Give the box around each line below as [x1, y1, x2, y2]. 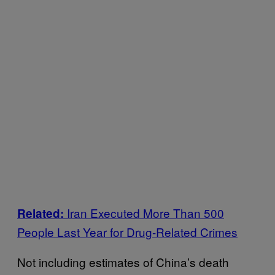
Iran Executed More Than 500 [67, 204, 224, 221]
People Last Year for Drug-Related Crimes [17, 223, 238, 240]
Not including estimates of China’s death [17, 253, 229, 270]
